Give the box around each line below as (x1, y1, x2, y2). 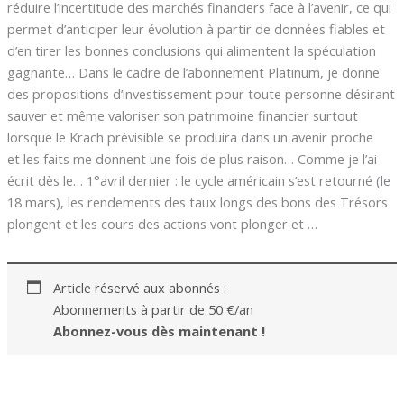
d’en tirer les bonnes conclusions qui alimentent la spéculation (6, 41, 376, 60)
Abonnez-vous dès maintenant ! (52, 322, 265, 341)
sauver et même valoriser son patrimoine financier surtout (6, 106, 358, 125)
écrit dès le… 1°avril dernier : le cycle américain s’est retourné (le (6, 171, 390, 190)
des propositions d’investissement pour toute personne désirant (6, 85, 395, 104)
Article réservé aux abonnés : (52, 279, 226, 298)
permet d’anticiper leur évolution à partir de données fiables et (6, 20, 385, 39)
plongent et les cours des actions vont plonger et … (6, 215, 317, 234)
